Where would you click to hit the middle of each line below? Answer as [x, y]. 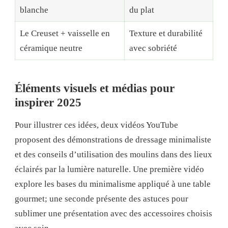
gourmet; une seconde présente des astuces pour [102, 199]
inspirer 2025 [48, 103]
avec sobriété [153, 48]
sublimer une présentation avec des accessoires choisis [113, 214]
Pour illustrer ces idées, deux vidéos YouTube [96, 125]
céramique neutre [51, 48]
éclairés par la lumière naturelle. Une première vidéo [109, 169]
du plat [141, 10]
